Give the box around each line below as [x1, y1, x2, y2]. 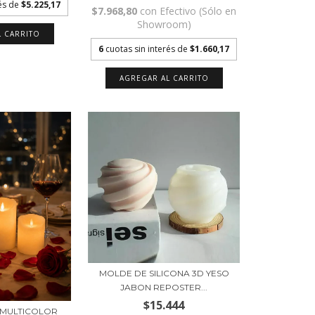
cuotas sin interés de [105, 42, 191, 55]
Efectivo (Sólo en [160, 4, 237, 18]
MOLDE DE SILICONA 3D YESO [98, 268, 229, 279]
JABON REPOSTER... [120, 282, 208, 293]
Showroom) [136, 17, 191, 31]
